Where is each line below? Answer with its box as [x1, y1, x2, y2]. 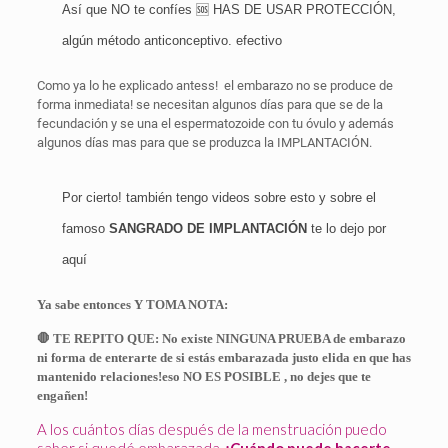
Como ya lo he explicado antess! [36, 78, 218, 93]
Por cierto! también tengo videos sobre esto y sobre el [61, 190, 376, 205]
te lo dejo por [306, 221, 386, 236]
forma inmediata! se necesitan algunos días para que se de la [36, 97, 383, 112]
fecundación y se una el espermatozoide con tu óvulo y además [36, 116, 394, 131]
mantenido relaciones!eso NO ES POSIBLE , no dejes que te [36, 369, 371, 384]
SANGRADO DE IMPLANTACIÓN [108, 221, 307, 236]
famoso [61, 221, 109, 236]
